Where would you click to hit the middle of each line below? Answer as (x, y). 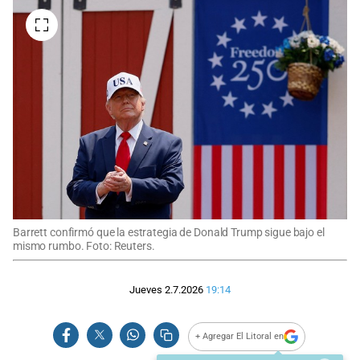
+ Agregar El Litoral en (240, 337)
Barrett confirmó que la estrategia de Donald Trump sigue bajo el (169, 232)
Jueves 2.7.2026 (166, 290)
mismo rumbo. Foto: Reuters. (84, 246)
